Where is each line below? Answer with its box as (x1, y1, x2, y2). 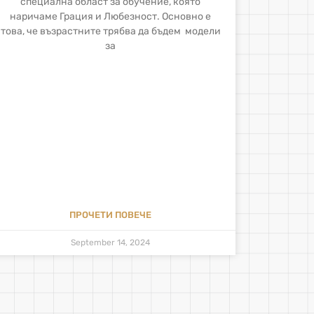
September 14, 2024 (71, 237, 151, 247)
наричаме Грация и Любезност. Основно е (10, 11, 212, 23)
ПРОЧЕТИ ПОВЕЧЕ (69, 209, 152, 220)
